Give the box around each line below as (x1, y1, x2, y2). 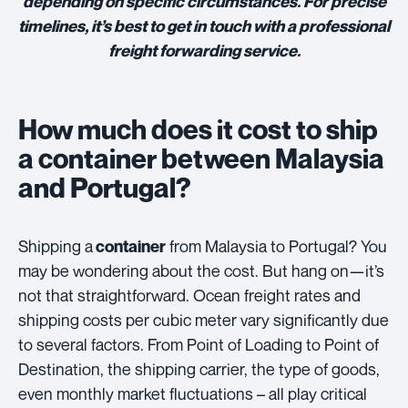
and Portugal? (18, 171, 191, 205)
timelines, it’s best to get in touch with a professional (18, 16, 390, 36)
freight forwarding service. (107, 41, 301, 61)
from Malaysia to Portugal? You (166, 236, 387, 257)
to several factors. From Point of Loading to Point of (18, 334, 379, 355)
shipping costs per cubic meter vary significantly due (18, 310, 389, 331)
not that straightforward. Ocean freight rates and (18, 285, 361, 306)
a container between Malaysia (18, 142, 384, 176)
